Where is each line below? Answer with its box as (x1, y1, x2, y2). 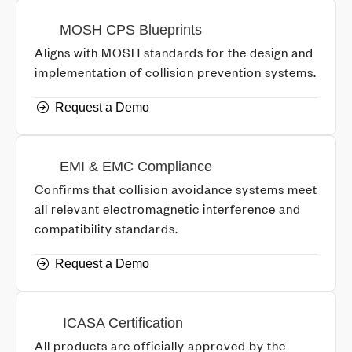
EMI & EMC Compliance (60, 158, 212, 174)
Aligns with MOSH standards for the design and (35, 43, 313, 60)
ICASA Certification (62, 314, 183, 331)
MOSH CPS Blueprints (59, 21, 202, 38)
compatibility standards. (35, 219, 178, 236)
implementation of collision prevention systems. (35, 63, 317, 80)
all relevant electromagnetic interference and (35, 200, 301, 217)
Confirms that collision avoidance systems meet (35, 180, 317, 197)
